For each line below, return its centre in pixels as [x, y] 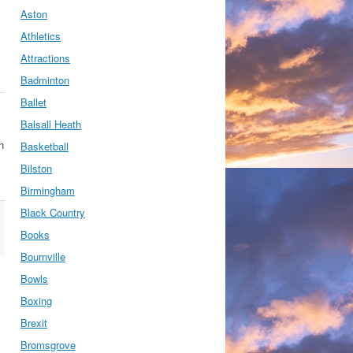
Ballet [33, 102]
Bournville [43, 256]
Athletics [41, 36]
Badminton [45, 80]
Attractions [45, 58]
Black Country [53, 212]
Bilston [36, 168]
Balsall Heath [51, 124]
